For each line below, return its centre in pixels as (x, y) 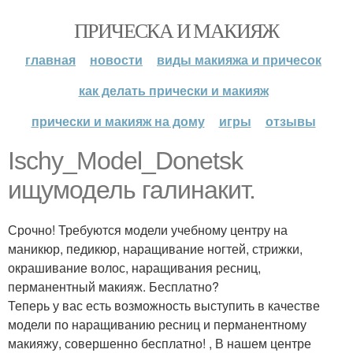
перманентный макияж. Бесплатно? (113, 286)
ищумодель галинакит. (132, 190)
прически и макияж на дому (118, 121)
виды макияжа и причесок (239, 59)
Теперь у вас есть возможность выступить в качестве (164, 305)
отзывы (290, 121)
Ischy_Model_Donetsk (125, 161)
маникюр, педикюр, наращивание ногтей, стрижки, (155, 249)
